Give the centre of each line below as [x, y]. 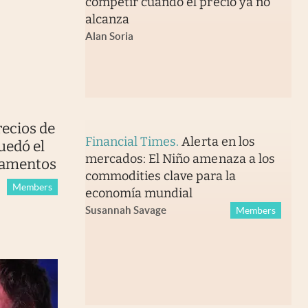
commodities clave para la [160, 176]
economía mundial [139, 194]
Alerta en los [218, 142]
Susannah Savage [125, 210]
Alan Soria [109, 36]
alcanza [107, 20]
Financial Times [131, 142]
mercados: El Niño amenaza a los [180, 159]
